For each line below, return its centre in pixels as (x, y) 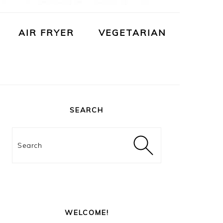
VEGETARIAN (132, 32)
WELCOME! (87, 213)
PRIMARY (41, 98)
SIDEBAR (40, 111)
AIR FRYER (46, 32)
